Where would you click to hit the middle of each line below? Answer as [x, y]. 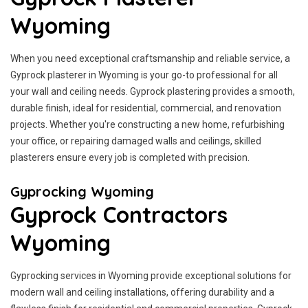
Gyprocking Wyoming [82, 191]
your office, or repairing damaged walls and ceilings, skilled [136, 141]
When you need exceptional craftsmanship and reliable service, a [150, 58]
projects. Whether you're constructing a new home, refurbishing [147, 124]
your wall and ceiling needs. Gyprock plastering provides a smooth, [153, 91]
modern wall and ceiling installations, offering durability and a [142, 292]
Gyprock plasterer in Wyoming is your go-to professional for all [144, 75]
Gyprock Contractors [119, 214]
